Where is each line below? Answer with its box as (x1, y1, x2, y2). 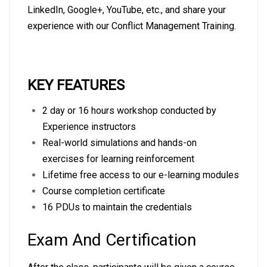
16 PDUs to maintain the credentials (42, 201, 192, 213)
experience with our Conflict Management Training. (27, 20, 236, 32)
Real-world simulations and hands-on (42, 137, 197, 148)
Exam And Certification (27, 230, 196, 250)
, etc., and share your (142, 4, 226, 15)
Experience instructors (42, 121, 136, 132)
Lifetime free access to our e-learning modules (42, 169, 239, 181)
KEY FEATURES (27, 77, 125, 94)
